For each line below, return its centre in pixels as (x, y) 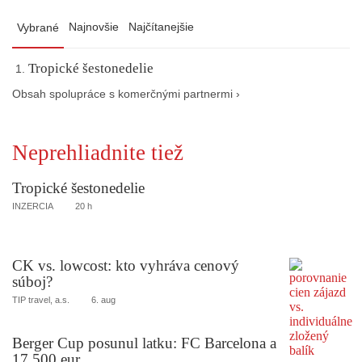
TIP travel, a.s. (41, 299)
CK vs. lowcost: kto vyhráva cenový (126, 265)
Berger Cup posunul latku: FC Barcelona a (144, 343)
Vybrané (38, 28)
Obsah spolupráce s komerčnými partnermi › (126, 95)
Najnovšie (94, 27)
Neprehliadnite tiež (98, 153)
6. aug (103, 299)
